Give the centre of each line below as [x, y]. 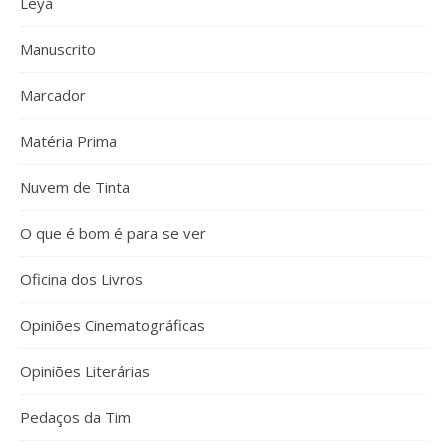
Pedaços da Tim [75, 417]
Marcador [53, 95]
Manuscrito [58, 49]
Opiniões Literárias [85, 371]
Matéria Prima [68, 141]
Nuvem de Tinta [75, 187]
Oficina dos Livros [81, 279]
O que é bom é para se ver [113, 233]
